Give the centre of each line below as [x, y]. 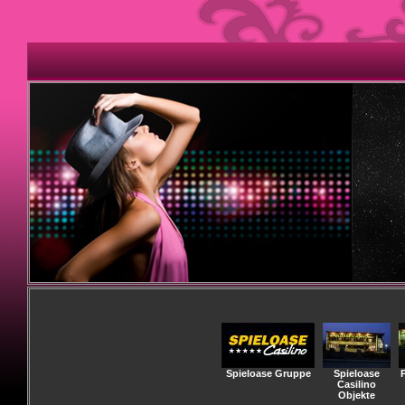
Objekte [357, 395]
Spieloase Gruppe [268, 373]
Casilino [357, 384]
